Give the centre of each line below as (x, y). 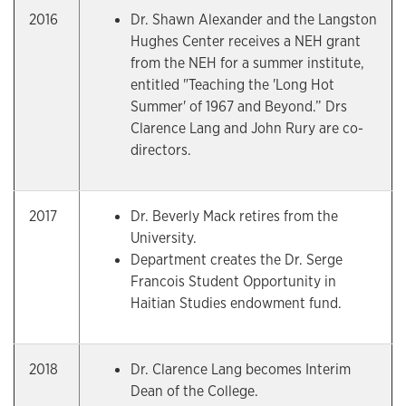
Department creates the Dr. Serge (237, 260)
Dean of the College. (194, 391)
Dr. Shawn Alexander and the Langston (254, 19)
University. (164, 238)
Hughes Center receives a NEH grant (246, 41)
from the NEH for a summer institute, (247, 63)
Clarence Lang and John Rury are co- (247, 128)
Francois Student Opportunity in (233, 281)
